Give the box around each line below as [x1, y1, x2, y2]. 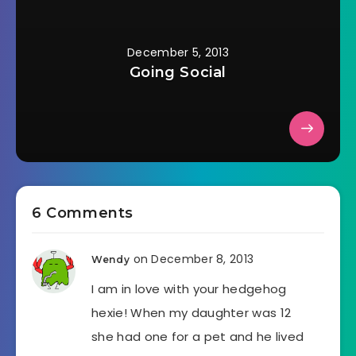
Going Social [129, 64, 227, 82]
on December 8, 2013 [133, 251, 254, 268]
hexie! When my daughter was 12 [91, 304, 292, 322]
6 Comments [32, 204, 133, 222]
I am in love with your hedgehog [91, 281, 287, 298]
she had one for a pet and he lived [91, 328, 304, 346]
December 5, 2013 [127, 44, 229, 61]
